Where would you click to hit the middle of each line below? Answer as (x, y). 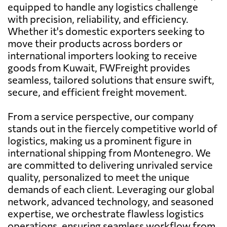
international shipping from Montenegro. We (109, 152)
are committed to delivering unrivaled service (110, 164)
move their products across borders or (95, 43)
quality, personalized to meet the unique (99, 177)
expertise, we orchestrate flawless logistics (106, 213)
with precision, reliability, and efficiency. (98, 18)
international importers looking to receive (102, 55)
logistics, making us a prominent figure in (100, 140)
